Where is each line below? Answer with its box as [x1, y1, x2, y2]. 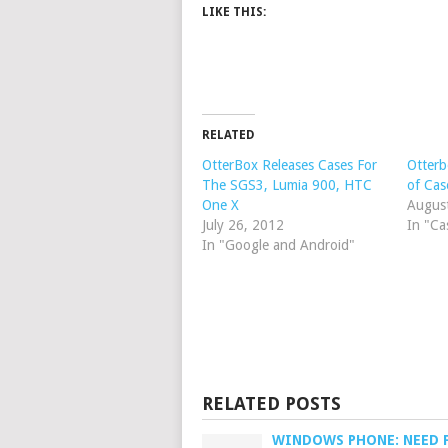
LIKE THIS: [202, 5, 266, 19]
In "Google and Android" [202, 237, 355, 253]
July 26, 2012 [202, 217, 284, 233]
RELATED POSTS [202, 393, 341, 414]
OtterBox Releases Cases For [202, 157, 377, 173]
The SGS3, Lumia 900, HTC [202, 177, 372, 193]
